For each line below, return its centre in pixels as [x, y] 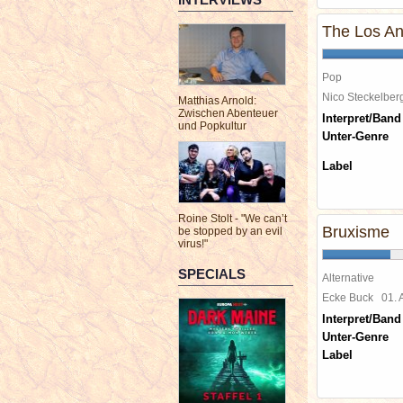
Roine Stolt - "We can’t [233, 219]
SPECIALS [212, 274]
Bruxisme [356, 232]
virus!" [193, 244]
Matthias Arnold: [217, 101]
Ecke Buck [352, 297]
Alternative [348, 278]
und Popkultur [212, 126]
